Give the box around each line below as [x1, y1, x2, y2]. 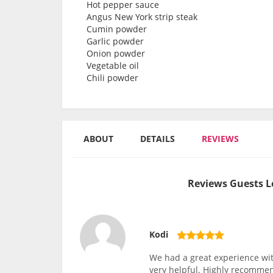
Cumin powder [87, 23, 147, 35]
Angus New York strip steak [87, 11, 197, 23]
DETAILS [140, 133, 175, 145]
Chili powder [87, 72, 138, 84]
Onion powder [87, 48, 145, 60]
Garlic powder [87, 35, 144, 48]
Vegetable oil [87, 60, 139, 72]
